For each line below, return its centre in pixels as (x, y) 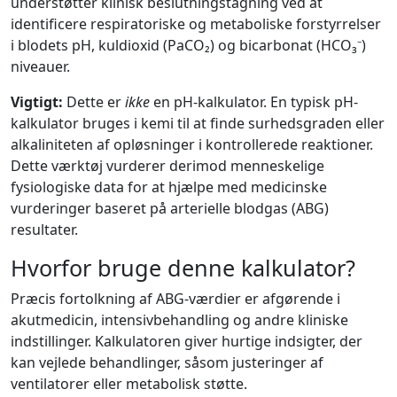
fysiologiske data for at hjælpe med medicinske (169, 187)
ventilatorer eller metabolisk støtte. (129, 384)
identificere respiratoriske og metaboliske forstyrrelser (196, 24)
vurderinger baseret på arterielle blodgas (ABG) (170, 208)
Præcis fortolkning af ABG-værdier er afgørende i (175, 299)
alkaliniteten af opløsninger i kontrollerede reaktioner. (192, 144)
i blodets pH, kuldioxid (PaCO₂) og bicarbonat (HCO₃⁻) (188, 45)
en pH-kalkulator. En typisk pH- (254, 102)
